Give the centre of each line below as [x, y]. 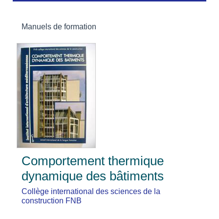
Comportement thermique [93, 161]
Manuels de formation [59, 27]
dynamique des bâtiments [93, 176]
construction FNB [52, 201]
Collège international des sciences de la [91, 192]
